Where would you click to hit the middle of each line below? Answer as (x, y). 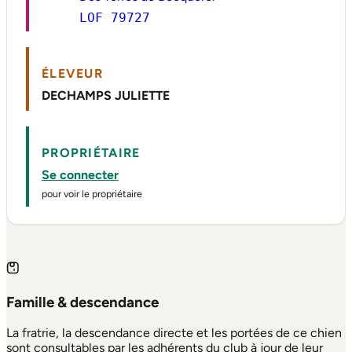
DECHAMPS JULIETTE (106, 96)
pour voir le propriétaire (92, 193)
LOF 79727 (115, 18)
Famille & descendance (82, 302)
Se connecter (80, 175)
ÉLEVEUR (72, 74)
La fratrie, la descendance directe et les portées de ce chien (174, 333)
